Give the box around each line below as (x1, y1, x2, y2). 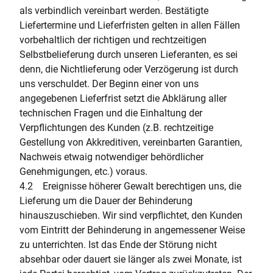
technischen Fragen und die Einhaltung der (19, 107, 202, 119)
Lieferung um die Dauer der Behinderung (19, 195, 193, 207)
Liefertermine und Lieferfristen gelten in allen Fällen (19, 19, 240, 31)
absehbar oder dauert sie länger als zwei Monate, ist (19, 253, 242, 265)
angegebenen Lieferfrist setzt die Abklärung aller (19, 93, 227, 104)
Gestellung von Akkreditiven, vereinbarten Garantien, (19, 136, 242, 148)
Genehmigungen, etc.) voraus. (19, 166, 147, 177)
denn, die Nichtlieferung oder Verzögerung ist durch (19, 63, 238, 75)
